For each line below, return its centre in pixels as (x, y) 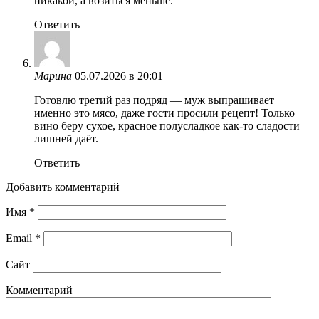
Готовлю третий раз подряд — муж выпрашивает (154, 100)
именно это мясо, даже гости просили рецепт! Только (164, 113)
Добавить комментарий (63, 187)
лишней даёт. (66, 138)
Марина (53, 75)
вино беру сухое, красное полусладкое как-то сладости (167, 125)
